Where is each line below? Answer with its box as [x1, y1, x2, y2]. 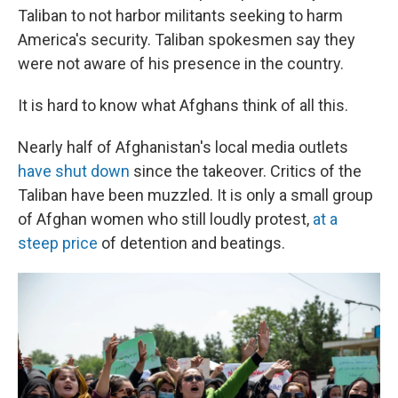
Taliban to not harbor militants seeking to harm [18, 6, 343, 26]
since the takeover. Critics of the [130, 162, 362, 181]
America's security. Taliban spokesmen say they [18, 30, 355, 50]
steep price [18, 234, 98, 253]
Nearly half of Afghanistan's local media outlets [18, 138, 348, 157]
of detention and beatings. [98, 234, 285, 253]
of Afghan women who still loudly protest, [18, 210, 313, 229]
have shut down [18, 162, 130, 181]
